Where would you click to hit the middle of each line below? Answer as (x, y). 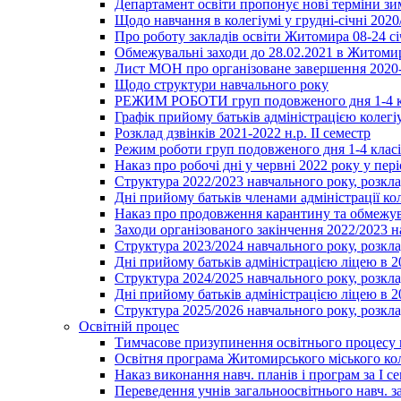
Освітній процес (129, 326)
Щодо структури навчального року (222, 84)
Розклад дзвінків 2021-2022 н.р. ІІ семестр (243, 132)
